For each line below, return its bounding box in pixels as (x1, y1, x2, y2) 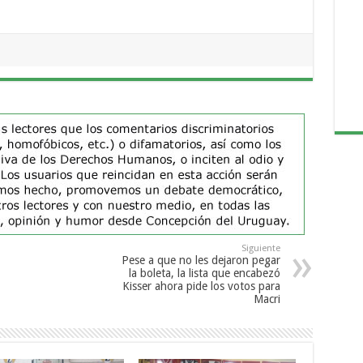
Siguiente (241, 243, 280, 254)
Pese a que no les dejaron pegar (121, 254, 280, 267)
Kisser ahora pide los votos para (122, 280, 280, 293)
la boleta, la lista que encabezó (128, 267, 280, 280)
